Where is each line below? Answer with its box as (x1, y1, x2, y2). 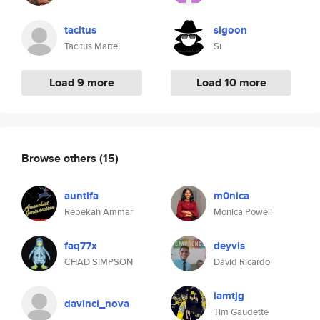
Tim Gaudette (214, 305, 269, 319)
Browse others (21, 149, 99, 166)
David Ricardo (214, 255, 270, 269)
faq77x (64, 238, 97, 254)
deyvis (214, 238, 245, 254)
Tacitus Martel (64, 39, 120, 53)
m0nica (214, 188, 249, 204)
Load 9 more (49, 74, 114, 91)
